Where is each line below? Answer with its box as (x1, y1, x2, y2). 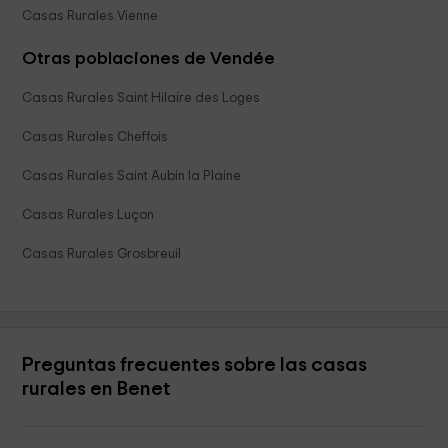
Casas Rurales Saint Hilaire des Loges (22, 91, 261, 106)
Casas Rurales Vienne (22, 9, 159, 24)
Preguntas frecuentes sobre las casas (22, 355, 368, 376)
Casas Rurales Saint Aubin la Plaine (22, 169, 242, 184)
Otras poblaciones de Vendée (22, 50, 276, 69)
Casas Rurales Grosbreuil (22, 247, 182, 262)
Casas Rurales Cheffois (22, 130, 169, 145)
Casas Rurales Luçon (22, 208, 155, 223)
